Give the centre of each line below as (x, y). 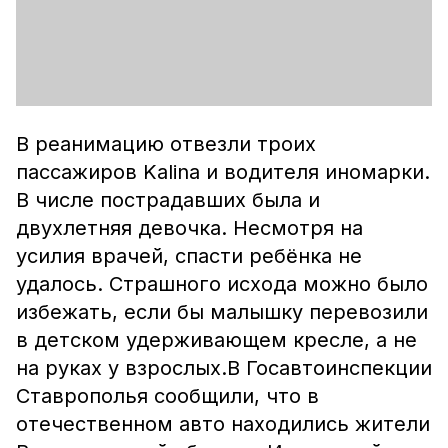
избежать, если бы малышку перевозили (222, 312)
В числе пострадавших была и (168, 200)
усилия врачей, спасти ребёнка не (189, 256)
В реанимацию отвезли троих (166, 144)
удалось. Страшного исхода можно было (222, 284)
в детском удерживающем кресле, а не (216, 340)
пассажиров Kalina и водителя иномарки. (223, 172)
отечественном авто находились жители (223, 424)
